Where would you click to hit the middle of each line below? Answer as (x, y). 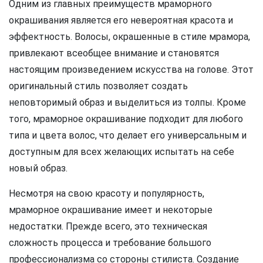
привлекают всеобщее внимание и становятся (114, 53)
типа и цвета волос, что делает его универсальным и (128, 135)
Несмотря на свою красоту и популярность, (107, 193)
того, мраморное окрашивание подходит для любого (126, 119)
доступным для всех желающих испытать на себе (122, 151)
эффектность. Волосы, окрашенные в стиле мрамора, (129, 36)
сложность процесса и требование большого (110, 242)
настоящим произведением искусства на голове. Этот (131, 69)
